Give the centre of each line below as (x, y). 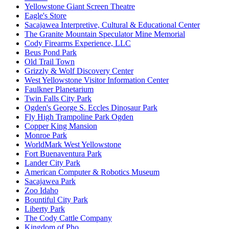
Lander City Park (52, 163)
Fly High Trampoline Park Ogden (79, 117)
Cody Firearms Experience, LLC (78, 43)
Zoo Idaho (41, 191)
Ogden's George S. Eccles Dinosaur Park (91, 108)
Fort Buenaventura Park (63, 154)
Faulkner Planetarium (59, 89)
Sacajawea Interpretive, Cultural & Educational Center (112, 25)
